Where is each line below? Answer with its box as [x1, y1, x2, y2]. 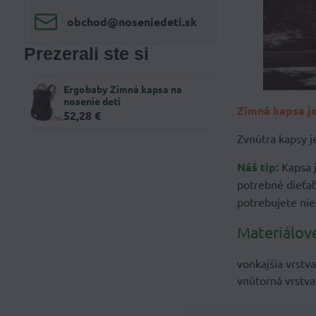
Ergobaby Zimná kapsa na [63, 82, 182, 95]
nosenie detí [63, 94, 121, 107]
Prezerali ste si [23, 44, 149, 63]
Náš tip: [237, 159, 279, 174]
